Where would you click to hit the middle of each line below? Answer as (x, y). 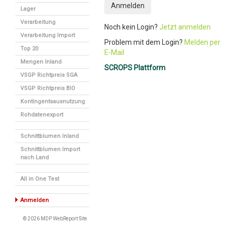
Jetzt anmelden (185, 27)
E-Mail (114, 52)
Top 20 (29, 49)
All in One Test (40, 179)
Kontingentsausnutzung (53, 102)
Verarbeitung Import (48, 35)
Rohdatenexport (42, 115)
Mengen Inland (41, 62)
